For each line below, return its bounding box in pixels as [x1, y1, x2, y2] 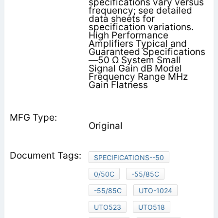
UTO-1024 [138, 186, 172, 195]
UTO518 [138, 202, 165, 211]
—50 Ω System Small [88, 54, 181, 66]
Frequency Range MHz [88, 71, 188, 82]
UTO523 [93, 202, 121, 211]
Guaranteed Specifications [88, 46, 205, 57]
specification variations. [88, 21, 194, 33]
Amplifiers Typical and [88, 37, 187, 49]
